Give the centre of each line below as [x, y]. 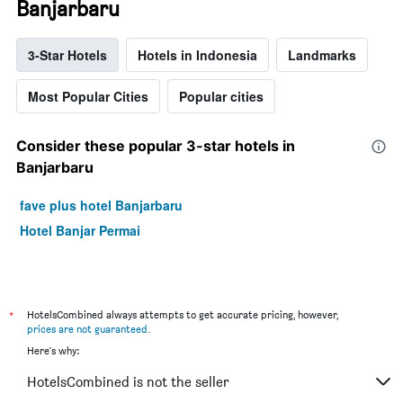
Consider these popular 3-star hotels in [156, 146]
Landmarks [322, 55]
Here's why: [53, 351]
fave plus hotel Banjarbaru [101, 206]
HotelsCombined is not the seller [128, 381]
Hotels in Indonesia [197, 55]
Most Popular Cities [88, 97]
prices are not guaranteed [87, 329]
